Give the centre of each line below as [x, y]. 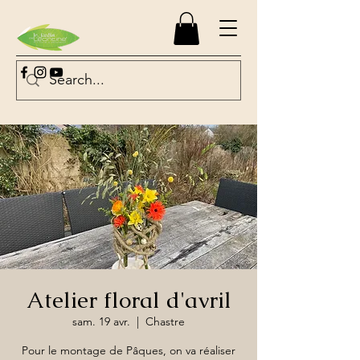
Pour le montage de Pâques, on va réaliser [129, 350]
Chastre [165, 321]
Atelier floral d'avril [129, 300]
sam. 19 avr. [101, 321]
